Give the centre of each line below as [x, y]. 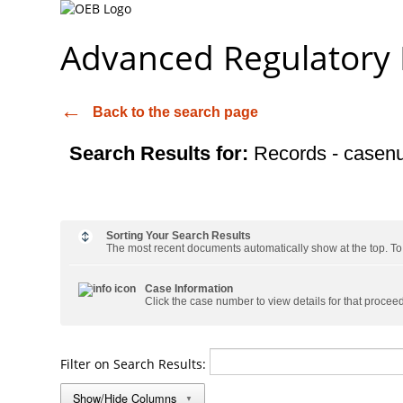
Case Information [189, 289]
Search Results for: [162, 153]
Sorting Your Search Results [179, 236]
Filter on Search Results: [135, 364]
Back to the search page [176, 112]
